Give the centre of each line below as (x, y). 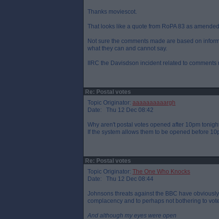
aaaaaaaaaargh (154, 103)
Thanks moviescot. (112, 12)
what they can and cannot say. (127, 48)
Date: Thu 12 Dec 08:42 (120, 110)
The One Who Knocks (161, 172)
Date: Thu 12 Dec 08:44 (120, 179)
